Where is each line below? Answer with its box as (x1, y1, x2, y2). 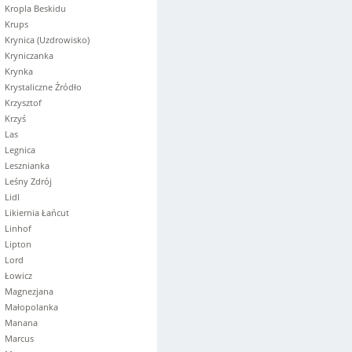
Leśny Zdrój (5, 175, 52, 187)
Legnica (5, 144, 35, 156)
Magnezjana (5, 285, 53, 297)
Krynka (5, 65, 33, 77)
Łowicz (5, 269, 32, 281)
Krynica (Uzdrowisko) (5, 34, 90, 46)
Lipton (5, 238, 31, 250)
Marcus (5, 332, 34, 344)
